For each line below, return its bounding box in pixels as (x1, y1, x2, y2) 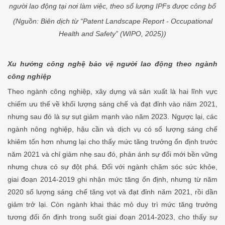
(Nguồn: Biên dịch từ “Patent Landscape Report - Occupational (13, 17, 212, 25)
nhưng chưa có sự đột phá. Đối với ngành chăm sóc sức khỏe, (8, 162, 217, 171)
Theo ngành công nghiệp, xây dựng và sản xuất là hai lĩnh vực (8, 87, 217, 95)
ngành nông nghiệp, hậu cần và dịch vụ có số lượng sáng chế (8, 125, 217, 133)
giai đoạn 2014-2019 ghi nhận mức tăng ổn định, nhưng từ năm (8, 175, 217, 183)
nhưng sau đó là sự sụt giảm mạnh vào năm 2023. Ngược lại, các (8, 112, 217, 121)
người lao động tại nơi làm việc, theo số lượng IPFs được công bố (9, 2, 216, 10)
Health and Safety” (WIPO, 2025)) (59, 29, 166, 38)
